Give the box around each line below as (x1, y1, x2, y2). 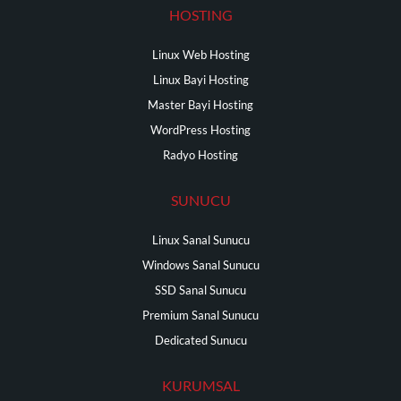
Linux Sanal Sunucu (151, 234, 250, 247)
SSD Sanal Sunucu (155, 284, 246, 297)
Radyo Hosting (163, 149, 238, 162)
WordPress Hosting (150, 124, 251, 137)
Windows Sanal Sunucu (141, 259, 260, 272)
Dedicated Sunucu (154, 334, 247, 347)
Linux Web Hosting (151, 48, 250, 62)
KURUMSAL (161, 378, 240, 394)
